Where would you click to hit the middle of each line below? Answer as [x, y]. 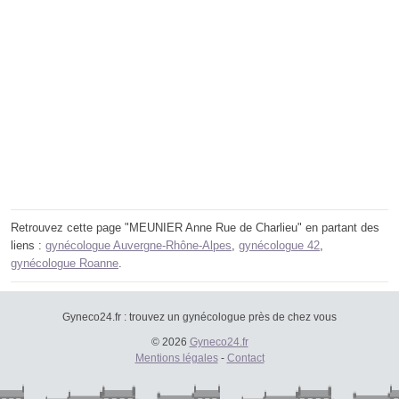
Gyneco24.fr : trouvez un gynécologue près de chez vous [199, 317]
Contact [245, 358]
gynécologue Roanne [65, 263]
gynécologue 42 [279, 245]
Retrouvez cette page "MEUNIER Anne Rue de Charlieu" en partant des [195, 227]
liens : [28, 245]
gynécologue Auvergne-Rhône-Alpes [138, 245]
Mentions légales [176, 358]
